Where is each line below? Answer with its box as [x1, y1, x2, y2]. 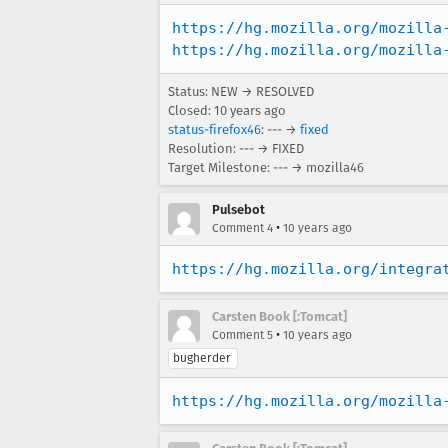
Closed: [168, 103, 214, 118]
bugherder [173, 351, 231, 365]
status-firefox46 [168, 122, 261, 137]
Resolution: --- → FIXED [168, 141, 304, 156]
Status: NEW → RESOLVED [168, 84, 314, 99]
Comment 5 [212, 328, 273, 342]
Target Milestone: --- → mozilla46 [168, 160, 364, 175]
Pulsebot [212, 202, 265, 217]
